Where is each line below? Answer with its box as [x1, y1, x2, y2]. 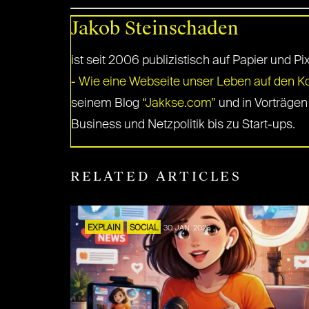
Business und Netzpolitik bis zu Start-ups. [71, 119, 295, 131]
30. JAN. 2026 [163, 224, 211, 232]
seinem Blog [71, 97, 142, 110]
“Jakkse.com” [142, 97, 216, 110]
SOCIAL [130, 224, 158, 232]
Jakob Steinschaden [71, 17, 239, 40]
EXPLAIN [88, 224, 121, 232]
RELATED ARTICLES [70, 168, 242, 185]
